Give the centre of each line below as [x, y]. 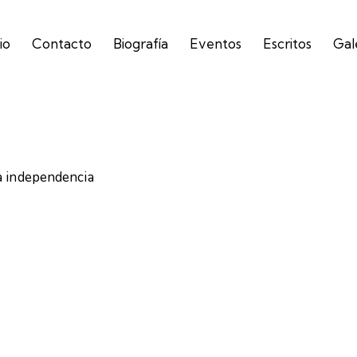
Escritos [288, 44]
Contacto [61, 44]
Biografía [140, 44]
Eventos [216, 44]
